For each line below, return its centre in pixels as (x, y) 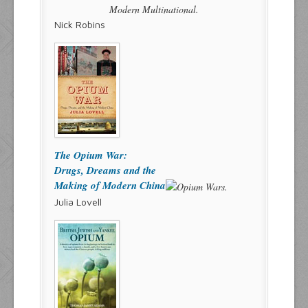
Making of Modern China (110, 186)
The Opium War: (91, 155)
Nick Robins (80, 25)
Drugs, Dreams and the (105, 170)
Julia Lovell (78, 202)
